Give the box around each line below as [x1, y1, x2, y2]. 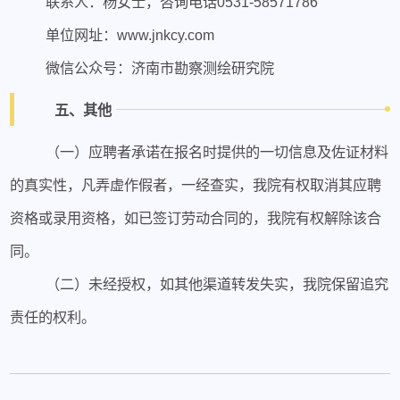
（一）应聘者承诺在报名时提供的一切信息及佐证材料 [45, 143, 388, 160]
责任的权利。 [10, 308, 96, 325]
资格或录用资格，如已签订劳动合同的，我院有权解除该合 [10, 209, 382, 226]
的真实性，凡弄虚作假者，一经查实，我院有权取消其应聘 [10, 176, 382, 193]
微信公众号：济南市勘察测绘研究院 [45, 59, 274, 76]
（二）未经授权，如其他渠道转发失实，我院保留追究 [45, 275, 388, 292]
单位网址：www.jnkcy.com [45, 26, 214, 43]
